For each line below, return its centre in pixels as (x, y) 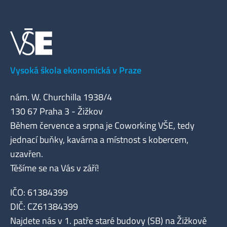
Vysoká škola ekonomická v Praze (76, 70)
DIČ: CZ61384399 (44, 206)
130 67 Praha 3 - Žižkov (56, 111)
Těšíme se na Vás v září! (54, 168)
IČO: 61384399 (39, 192)
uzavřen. (27, 154)
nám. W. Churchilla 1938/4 (61, 97)
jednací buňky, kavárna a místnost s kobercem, (99, 140)
